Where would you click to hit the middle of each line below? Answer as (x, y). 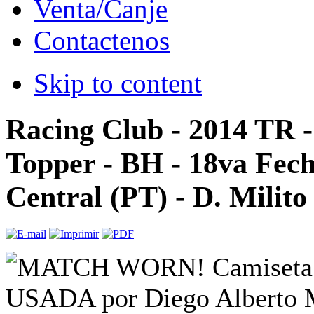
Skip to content (118, 83)
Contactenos (102, 41)
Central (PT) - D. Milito (156, 197)
